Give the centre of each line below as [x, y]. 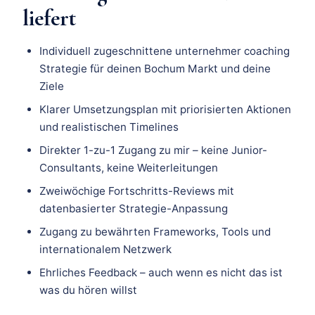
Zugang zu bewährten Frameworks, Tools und [155, 232]
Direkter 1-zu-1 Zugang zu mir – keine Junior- [153, 150]
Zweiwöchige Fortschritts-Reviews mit [137, 191]
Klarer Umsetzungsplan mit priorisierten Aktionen [165, 110]
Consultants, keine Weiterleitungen [129, 168]
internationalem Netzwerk [105, 250]
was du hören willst [88, 290]
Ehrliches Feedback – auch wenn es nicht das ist [161, 273]
